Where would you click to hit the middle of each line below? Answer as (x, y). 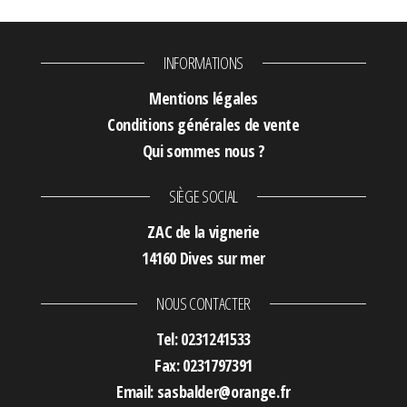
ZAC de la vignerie (203, 232)
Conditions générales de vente (203, 125)
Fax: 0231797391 (203, 366)
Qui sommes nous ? (203, 151)
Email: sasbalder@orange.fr (203, 392)
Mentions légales (203, 99)
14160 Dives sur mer (203, 258)
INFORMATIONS (203, 63)
